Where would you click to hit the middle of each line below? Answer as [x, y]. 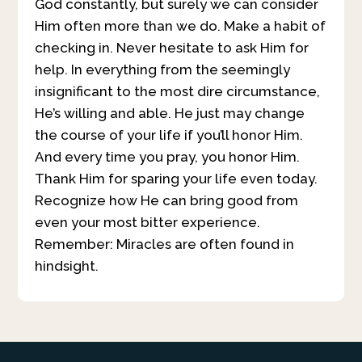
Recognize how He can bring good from [166, 200]
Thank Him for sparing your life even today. [176, 178]
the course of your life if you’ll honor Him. [168, 135]
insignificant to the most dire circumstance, [177, 91]
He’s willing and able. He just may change [169, 113]
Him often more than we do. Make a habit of [180, 25]
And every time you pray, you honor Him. [167, 156]
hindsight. [66, 265]
